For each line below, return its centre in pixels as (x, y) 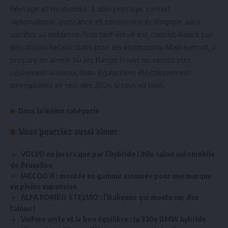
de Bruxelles (31, 165)
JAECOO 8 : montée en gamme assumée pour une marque (117, 175)
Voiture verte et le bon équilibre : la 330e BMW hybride (114, 219)
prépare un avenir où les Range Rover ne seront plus (101, 60)
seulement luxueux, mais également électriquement (101, 72)
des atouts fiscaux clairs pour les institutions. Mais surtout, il (113, 47)
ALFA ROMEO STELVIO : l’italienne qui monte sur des (110, 197)
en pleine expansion (44, 187)
